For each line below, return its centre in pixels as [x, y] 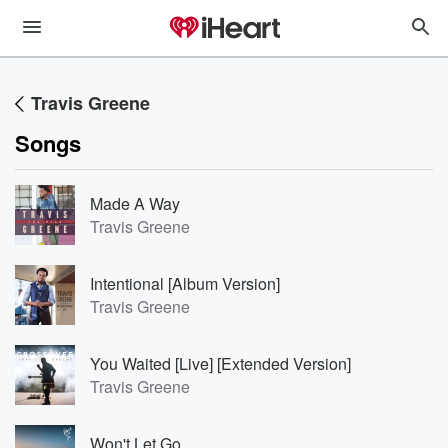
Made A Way [135, 203]
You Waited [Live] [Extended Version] [220, 363]
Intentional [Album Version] [185, 283]
